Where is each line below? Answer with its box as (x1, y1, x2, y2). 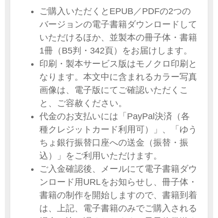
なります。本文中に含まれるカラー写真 (39, 72, 197, 82)
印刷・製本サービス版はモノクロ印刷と (39, 59, 197, 69)
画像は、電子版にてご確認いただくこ (39, 85, 188, 95)
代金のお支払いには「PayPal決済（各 (39, 111, 190, 122)
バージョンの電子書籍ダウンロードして (39, 19, 197, 30)
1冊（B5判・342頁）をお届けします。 (39, 46, 192, 56)
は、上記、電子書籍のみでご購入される (39, 203, 197, 214)
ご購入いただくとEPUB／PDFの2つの (39, 6, 191, 17)
